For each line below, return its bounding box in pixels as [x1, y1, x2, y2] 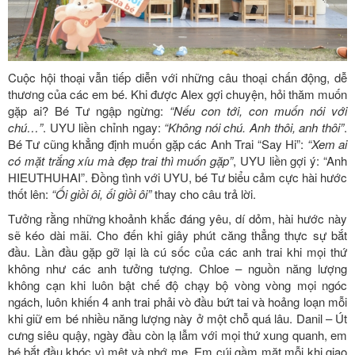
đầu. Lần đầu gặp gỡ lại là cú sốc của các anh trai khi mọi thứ [8, 243, 347, 261]
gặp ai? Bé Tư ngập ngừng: [8, 102, 170, 120]
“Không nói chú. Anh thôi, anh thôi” [164, 119, 345, 136]
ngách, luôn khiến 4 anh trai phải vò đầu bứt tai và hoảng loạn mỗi [8, 293, 347, 311]
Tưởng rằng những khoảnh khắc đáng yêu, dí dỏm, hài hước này [8, 210, 347, 227]
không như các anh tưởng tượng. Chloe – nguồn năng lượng [8, 260, 347, 277]
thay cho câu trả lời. [151, 185, 256, 203]
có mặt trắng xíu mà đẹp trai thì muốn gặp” [8, 152, 234, 170]
